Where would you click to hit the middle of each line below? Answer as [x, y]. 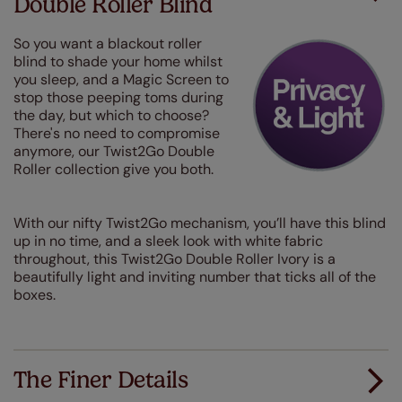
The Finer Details [101, 380]
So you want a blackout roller [108, 44]
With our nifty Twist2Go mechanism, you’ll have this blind [200, 223]
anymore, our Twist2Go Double [114, 151]
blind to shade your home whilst [118, 61]
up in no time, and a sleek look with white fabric [168, 241]
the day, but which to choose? [111, 115]
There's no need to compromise [117, 133]
